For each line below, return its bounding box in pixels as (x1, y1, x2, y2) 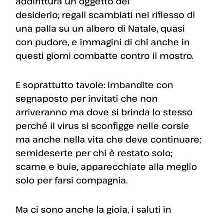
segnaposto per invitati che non (16, 92, 158, 105)
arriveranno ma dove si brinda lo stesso (16, 106, 193, 118)
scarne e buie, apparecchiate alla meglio (16, 161, 197, 173)
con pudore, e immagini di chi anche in (16, 36, 190, 48)
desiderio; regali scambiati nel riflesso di (16, 9, 195, 21)
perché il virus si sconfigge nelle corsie (16, 120, 189, 132)
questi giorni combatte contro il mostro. (16, 50, 193, 62)
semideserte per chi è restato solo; (16, 147, 172, 159)
